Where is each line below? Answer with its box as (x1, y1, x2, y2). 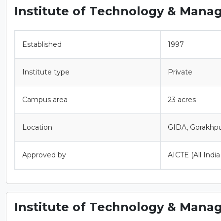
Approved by (22, 150, 66, 159)
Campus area (22, 95, 68, 104)
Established (22, 39, 62, 49)
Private (168, 67, 192, 76)
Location (22, 122, 52, 132)
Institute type (22, 67, 70, 76)
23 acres (168, 95, 196, 104)
